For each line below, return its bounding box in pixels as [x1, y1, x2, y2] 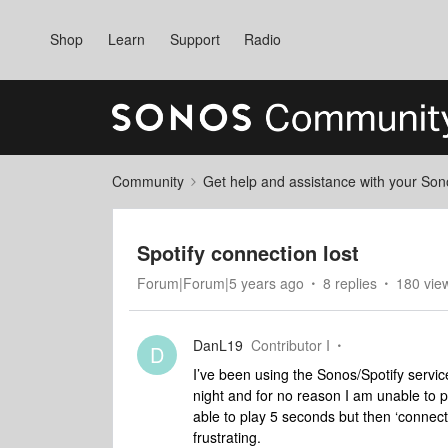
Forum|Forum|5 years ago [137, 273, 304, 293]
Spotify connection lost [137, 238, 359, 267]
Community [112, 171, 184, 191]
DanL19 [193, 335, 243, 355]
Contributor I [251, 335, 330, 355]
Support [169, 29, 220, 49]
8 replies [323, 273, 377, 293]
